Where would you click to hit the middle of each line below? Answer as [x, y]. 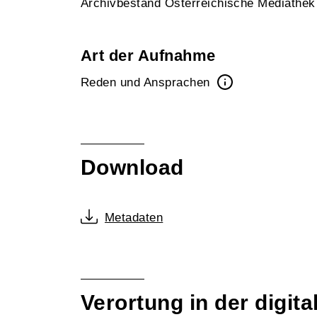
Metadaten [134, 218]
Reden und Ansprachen [148, 82]
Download [132, 167]
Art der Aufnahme [148, 56]
